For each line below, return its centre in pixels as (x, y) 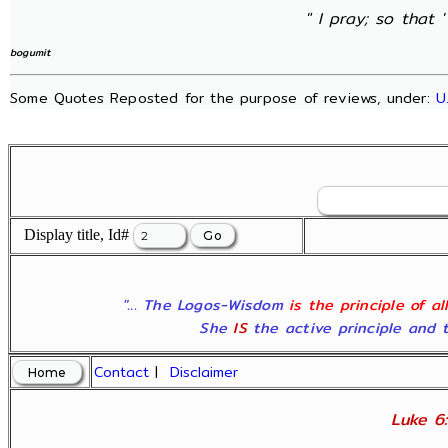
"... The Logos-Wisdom (205, 304)
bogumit (31, 52)
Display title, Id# (72, 234)
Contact (122, 372)
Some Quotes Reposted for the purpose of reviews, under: (223, 97)
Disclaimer (204, 372)
